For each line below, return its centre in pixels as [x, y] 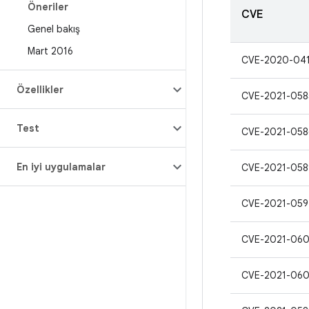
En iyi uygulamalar [61, 167]
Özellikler [40, 90]
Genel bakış [54, 29]
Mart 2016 [50, 51]
